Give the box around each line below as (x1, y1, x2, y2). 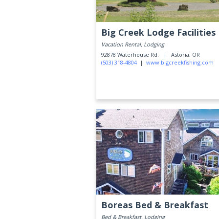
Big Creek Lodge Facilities (101, 26, 216, 38)
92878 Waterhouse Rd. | (101, 51, 170, 58)
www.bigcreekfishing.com (146, 59, 214, 66)
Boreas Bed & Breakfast (101, 199, 208, 211)
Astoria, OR (171, 51, 200, 58)
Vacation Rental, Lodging (101, 41, 164, 48)
